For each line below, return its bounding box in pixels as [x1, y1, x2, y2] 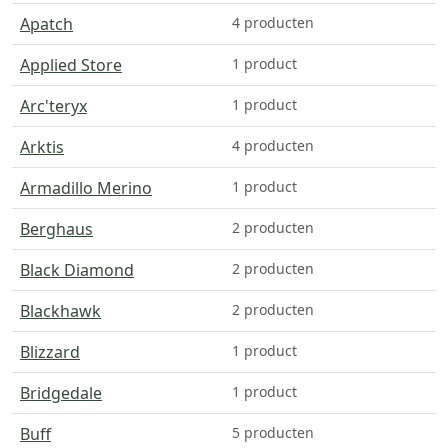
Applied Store [20, 53, 122, 76]
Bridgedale [20, 381, 102, 404]
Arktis [20, 135, 64, 158]
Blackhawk [20, 299, 101, 322]
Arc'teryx [20, 94, 87, 117]
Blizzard [20, 340, 80, 363]
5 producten [232, 422, 314, 442]
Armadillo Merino [20, 176, 152, 199]
